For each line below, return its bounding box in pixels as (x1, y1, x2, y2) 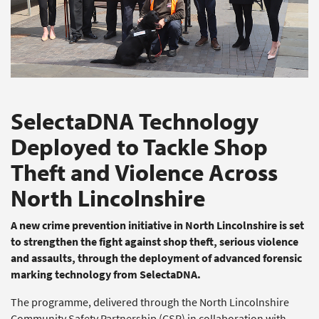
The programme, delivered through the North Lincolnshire (11, 294, 289, 310)
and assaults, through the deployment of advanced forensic (11, 250, 302, 266)
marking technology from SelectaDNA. (11, 266, 201, 282)
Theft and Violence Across (11, 157, 278, 187)
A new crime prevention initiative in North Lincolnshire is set (11, 217, 304, 233)
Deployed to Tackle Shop (11, 131, 268, 162)
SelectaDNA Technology (11, 105, 258, 136)
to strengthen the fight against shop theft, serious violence (11, 234, 298, 249)
